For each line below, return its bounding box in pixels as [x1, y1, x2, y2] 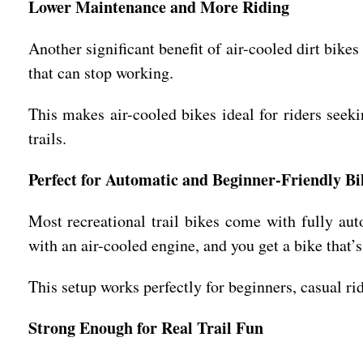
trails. [28, 127, 66, 149]
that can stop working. [28, 62, 173, 83]
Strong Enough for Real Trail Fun [28, 316, 263, 340]
